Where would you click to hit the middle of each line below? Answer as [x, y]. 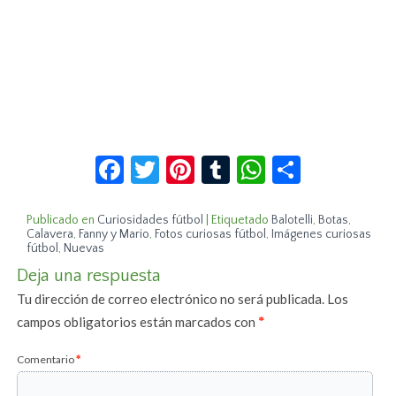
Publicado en [61, 221]
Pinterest [251, 163]
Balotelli [293, 221]
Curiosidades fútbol [151, 221]
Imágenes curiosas [322, 235]
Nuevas [84, 249]
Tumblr [274, 163]
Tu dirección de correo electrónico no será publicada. [171, 299]
